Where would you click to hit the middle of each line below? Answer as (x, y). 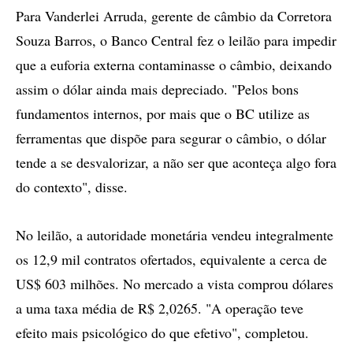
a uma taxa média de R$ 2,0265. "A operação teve (160, 308)
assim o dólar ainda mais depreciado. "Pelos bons (157, 89)
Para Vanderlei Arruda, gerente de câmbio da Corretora (174, 16)
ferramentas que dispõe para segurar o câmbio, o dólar (171, 138)
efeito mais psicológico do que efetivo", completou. (162, 333)
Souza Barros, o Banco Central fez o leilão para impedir (176, 40)
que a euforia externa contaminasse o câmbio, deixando (174, 65)
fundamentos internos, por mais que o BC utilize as (163, 113)
